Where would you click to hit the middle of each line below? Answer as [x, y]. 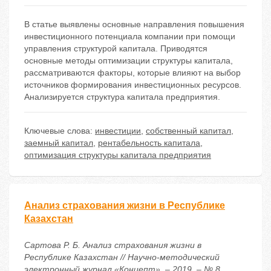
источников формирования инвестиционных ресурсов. [133, 85]
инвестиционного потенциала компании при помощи [130, 37]
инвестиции [118, 131]
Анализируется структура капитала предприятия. [122, 97]
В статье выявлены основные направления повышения [134, 24]
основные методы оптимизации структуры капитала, [129, 61]
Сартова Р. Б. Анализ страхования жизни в [113, 245]
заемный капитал [59, 143]
